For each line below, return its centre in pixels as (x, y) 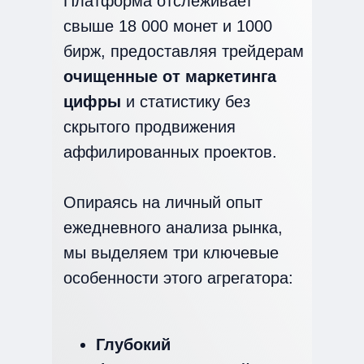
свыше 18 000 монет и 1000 (168, 26)
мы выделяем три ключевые (171, 253)
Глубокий (133, 344)
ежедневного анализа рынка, (173, 227)
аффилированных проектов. (170, 152)
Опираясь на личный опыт (163, 202)
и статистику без (186, 102)
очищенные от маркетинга (170, 76)
